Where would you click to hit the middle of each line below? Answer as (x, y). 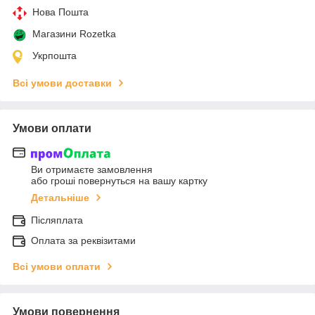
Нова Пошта (60, 12)
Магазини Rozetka (74, 34)
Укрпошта (54, 56)
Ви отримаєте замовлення (92, 169)
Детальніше (60, 197)
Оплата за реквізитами (83, 240)
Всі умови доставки (62, 83)
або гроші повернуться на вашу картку (119, 180)
